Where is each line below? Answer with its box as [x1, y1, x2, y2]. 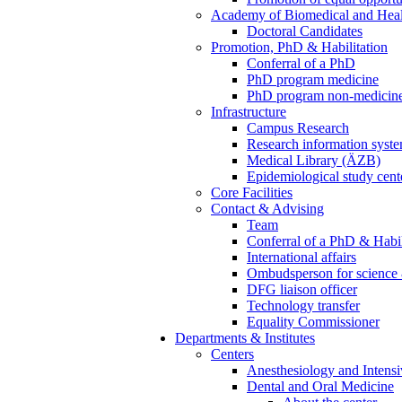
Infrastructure [211, 104, 286, 119]
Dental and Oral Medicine [247, 379, 394, 394]
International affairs [247, 249, 356, 265]
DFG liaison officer [247, 282, 357, 297]
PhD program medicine [247, 72, 379, 87]
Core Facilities [211, 185, 293, 200]
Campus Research [247, 120, 349, 135]
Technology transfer [247, 298, 360, 313]
